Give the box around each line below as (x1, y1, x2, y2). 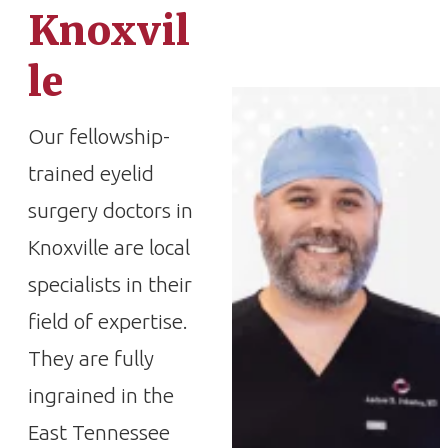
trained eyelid (28, 161, 154, 185)
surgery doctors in (28, 198, 193, 222)
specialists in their (28, 272, 192, 296)
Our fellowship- (28, 124, 170, 148)
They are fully (28, 346, 154, 370)
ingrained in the (28, 383, 174, 407)
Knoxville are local (28, 235, 190, 259)
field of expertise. (28, 309, 188, 333)
